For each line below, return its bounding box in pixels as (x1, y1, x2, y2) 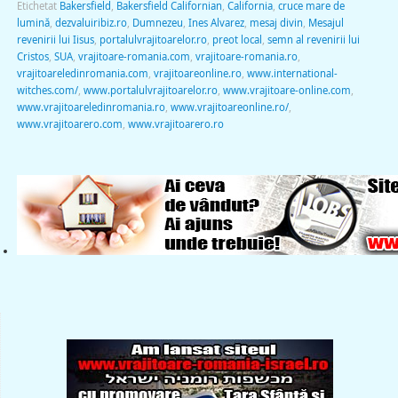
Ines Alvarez (187, 15, 244, 29)
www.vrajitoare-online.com (222, 83, 351, 97)
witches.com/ (16, 83, 78, 97)
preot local (211, 32, 262, 46)
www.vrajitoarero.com (16, 116, 123, 131)
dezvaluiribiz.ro (54, 15, 127, 29)
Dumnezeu (131, 15, 183, 29)
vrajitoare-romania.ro (195, 49, 298, 63)
